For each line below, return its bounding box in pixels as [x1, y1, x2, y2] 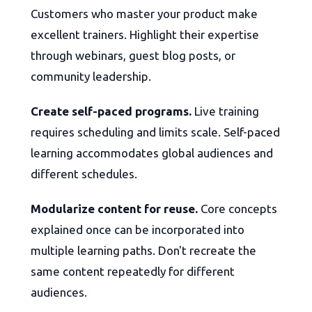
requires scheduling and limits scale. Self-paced [31, 125, 280, 139]
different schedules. [31, 167, 137, 181]
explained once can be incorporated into [31, 223, 244, 237]
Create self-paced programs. [31, 104, 192, 118]
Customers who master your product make [31, 7, 258, 21]
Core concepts [198, 202, 277, 216]
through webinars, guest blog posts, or [31, 49, 235, 63]
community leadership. [31, 70, 151, 84]
